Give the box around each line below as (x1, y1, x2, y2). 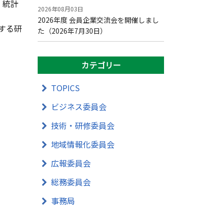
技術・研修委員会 (51, 119, 114, 131)
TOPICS (51, 82, 80, 94)
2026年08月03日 (38, 4, 83, 13)
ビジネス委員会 (51, 101, 107, 112)
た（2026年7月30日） (38, 26, 107, 36)
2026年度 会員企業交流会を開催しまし (38, 15, 159, 25)
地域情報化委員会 (51, 138, 114, 150)
